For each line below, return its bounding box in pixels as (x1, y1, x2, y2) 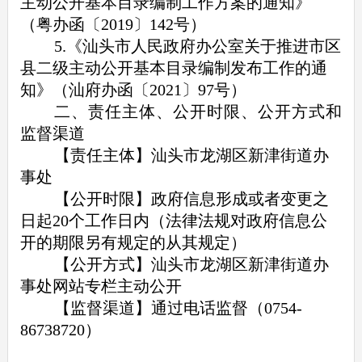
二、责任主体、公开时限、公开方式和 (54, 102, 343, 120)
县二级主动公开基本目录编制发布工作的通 (19, 58, 327, 77)
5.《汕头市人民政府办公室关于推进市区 (54, 36, 342, 55)
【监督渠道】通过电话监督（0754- (54, 298, 303, 317)
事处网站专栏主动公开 (19, 276, 182, 295)
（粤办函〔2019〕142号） (19, 15, 206, 33)
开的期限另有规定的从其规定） (19, 233, 246, 251)
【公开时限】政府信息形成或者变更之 (54, 189, 330, 208)
